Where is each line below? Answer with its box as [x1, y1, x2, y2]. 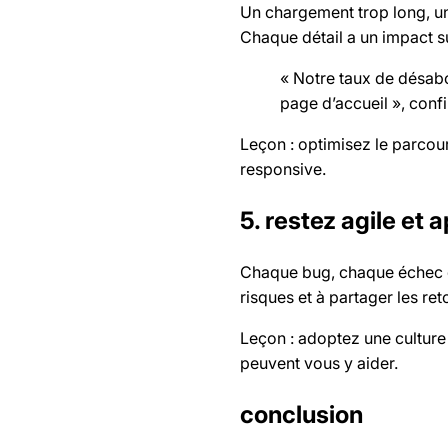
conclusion [240, 399, 363, 429]
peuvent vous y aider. [240, 353, 398, 374]
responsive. [240, 159, 326, 180]
